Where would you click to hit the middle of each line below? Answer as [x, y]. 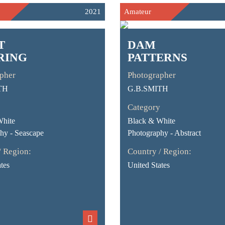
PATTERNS [157, 58]
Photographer [151, 75]
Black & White [151, 121]
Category [144, 107]
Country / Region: [159, 151]
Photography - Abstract [164, 133]
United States [148, 165]
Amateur [137, 12]
